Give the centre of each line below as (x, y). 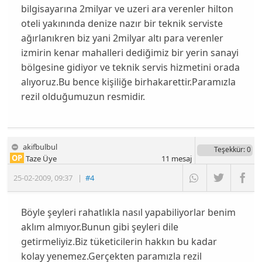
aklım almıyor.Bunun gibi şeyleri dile (99, 227)
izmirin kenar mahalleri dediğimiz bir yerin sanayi (130, 53)
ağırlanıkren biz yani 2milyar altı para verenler (122, 38)
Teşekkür (228, 150)
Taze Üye (41, 159)
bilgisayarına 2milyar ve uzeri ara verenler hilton (127, 9)
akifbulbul (40, 147)
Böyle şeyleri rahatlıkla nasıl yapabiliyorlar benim (128, 212)
